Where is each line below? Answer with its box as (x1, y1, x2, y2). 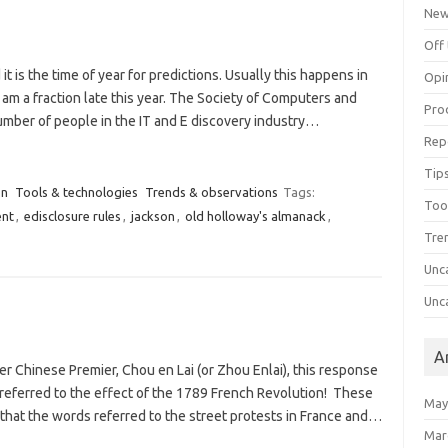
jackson (130, 209, 175, 223)
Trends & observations (144, 185, 278, 199)
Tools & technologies (14, 185, 138, 199)
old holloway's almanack (184, 209, 326, 223)
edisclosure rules (23, 209, 121, 223)
